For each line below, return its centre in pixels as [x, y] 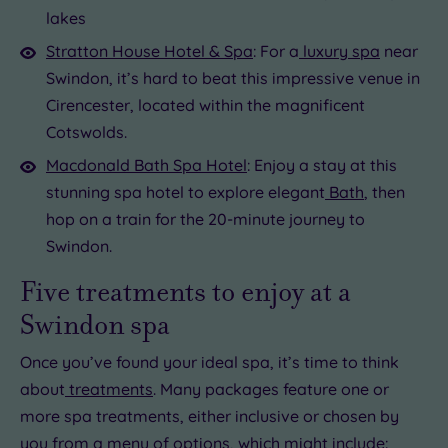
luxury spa [339, 50]
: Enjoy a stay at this [322, 164]
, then [384, 191]
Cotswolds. [86, 131]
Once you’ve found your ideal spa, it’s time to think [209, 361]
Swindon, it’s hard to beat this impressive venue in [233, 77]
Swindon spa [95, 324]
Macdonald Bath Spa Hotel [146, 164]
